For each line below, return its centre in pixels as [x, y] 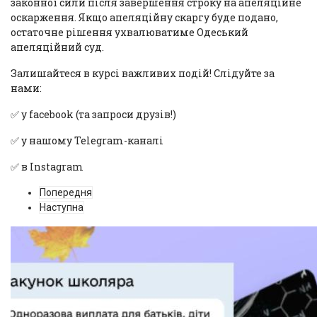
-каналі [144, 140]
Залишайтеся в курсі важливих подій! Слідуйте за [143, 73]
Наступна [62, 207]
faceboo [48, 114]
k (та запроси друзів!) [121, 114]
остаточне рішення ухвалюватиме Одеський [129, 32]
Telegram [99, 140]
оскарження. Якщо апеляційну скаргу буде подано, [144, 17]
